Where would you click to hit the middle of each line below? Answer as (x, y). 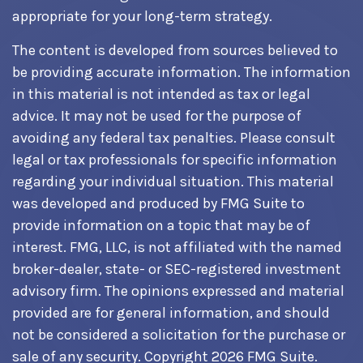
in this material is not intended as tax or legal (161, 94)
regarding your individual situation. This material (173, 181)
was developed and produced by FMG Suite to (158, 203)
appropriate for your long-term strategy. (142, 16)
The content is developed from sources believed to (175, 50)
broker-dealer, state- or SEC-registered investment (177, 269)
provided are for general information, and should (171, 313)
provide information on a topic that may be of (161, 225)
